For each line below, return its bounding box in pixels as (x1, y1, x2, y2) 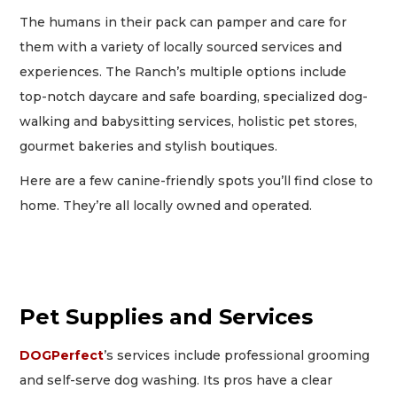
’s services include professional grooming (104, 346, 370, 363)
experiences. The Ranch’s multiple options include (19, 64, 347, 81)
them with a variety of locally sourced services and (19, 39, 343, 56)
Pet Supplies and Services (19, 303, 314, 330)
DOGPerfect (19, 346, 105, 363)
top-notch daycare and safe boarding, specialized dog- (19, 89, 369, 105)
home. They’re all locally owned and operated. (19, 197, 313, 214)
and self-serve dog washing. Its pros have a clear (19, 371, 333, 388)
